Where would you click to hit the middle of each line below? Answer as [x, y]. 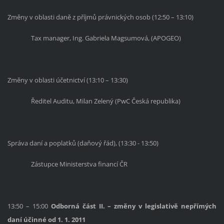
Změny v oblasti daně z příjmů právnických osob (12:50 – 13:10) [100, 17]
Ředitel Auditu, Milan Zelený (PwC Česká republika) [106, 101]
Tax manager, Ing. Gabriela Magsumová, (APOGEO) [106, 38]
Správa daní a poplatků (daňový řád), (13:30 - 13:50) [83, 143]
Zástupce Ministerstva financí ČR [79, 164]
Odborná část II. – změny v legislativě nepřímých [134, 206]
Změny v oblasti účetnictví [46, 80]
